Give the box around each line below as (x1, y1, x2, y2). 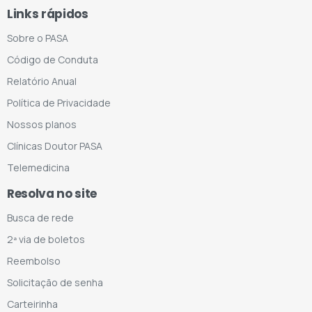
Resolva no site (7, 185, 97, 203)
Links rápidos (7, 6, 88, 23)
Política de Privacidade (7, 96, 111, 110)
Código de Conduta (7, 53, 98, 67)
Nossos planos (7, 118, 77, 132)
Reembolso (7, 254, 61, 268)
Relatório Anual (7, 75, 77, 88)
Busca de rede (7, 211, 74, 225)
